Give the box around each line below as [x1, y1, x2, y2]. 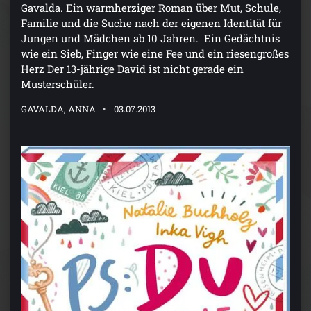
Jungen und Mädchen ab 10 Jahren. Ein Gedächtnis [21, 31, 280, 46]
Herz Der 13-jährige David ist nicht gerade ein [21, 62, 244, 76]
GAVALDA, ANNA [21, 103, 96, 116]
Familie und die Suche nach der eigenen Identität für [21, 16, 282, 31]
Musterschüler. [21, 77, 94, 92]
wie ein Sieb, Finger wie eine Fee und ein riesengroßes [21, 47, 289, 61]
